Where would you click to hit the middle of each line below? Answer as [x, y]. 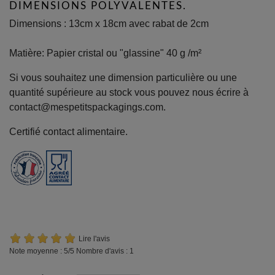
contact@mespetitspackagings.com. [87, 107]
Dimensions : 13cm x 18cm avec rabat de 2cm [109, 23]
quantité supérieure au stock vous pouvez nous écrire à [129, 92]
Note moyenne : [37, 251]
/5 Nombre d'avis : [99, 251]
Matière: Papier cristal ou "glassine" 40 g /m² [105, 53]
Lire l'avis [94, 238]
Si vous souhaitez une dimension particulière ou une [123, 77]
